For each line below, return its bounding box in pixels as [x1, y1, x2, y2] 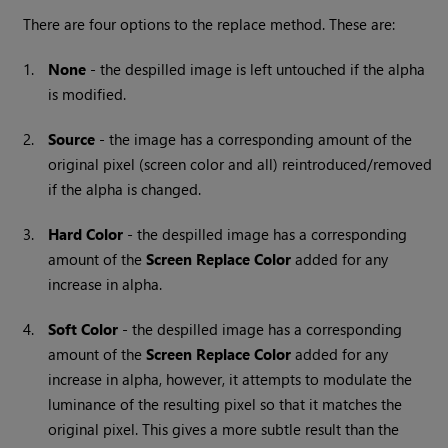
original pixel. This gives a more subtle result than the [48, 419, 400, 440]
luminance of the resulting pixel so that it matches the [48, 394, 403, 415]
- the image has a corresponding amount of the [95, 129, 413, 150]
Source [48, 129, 96, 150]
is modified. [48, 84, 127, 105]
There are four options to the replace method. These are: [23, 14, 396, 35]
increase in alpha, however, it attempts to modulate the [48, 369, 413, 390]
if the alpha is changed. [48, 179, 202, 200]
